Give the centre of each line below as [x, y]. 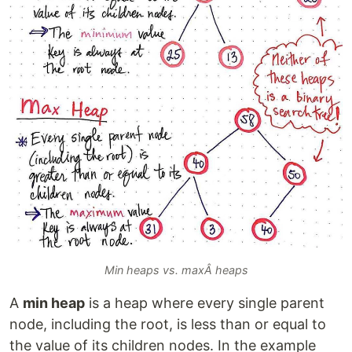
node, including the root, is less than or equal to [168, 324]
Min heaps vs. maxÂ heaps [176, 270]
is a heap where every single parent [205, 303]
